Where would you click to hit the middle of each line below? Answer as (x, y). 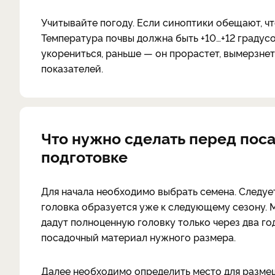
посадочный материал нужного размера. (138, 237)
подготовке (86, 156)
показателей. (72, 68)
